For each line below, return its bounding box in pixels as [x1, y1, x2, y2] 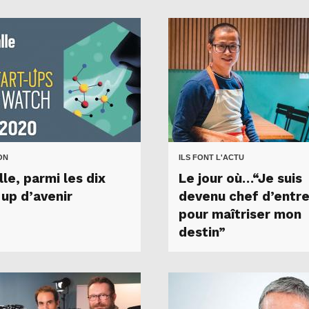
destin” [179, 224, 226, 240]
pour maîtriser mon [179, 206, 301, 222]
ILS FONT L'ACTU [179, 152, 244, 161]
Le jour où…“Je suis [179, 170, 302, 186]
